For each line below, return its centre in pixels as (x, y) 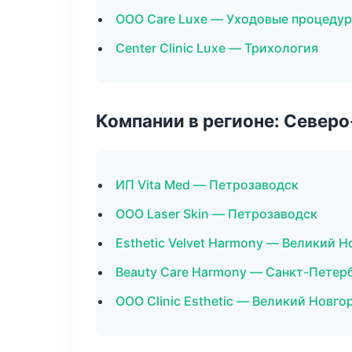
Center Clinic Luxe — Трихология (217, 48)
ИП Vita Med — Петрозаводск (207, 185)
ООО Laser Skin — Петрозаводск (216, 214)
